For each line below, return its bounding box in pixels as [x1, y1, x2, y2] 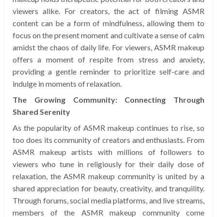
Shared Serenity [13, 107, 70, 117]
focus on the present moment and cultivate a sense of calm [13, 31, 204, 40]
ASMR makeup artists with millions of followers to [13, 147, 204, 157]
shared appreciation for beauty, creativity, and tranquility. [13, 184, 204, 193]
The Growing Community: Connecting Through [13, 95, 204, 105]
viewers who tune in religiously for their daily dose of [13, 159, 204, 169]
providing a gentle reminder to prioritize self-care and [13, 67, 204, 77]
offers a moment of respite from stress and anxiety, [13, 55, 204, 64]
